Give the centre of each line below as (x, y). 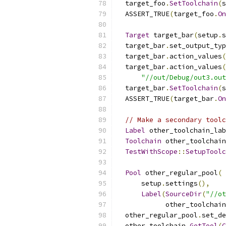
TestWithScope (151, 152)
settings (182, 183)
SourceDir (184, 194)
